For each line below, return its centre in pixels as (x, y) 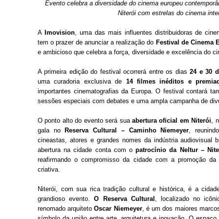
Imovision (59, 33)
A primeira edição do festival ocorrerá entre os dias (114, 72)
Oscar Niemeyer (118, 209)
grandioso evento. (66, 199)
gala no (51, 131)
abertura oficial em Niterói (171, 121)
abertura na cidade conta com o (87, 150)
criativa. (49, 170)
